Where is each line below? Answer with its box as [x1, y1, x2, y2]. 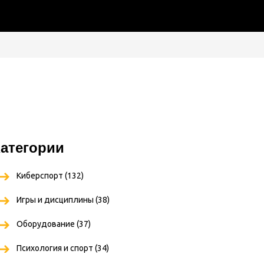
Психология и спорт [16, 243, 95, 253]
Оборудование [16, 219, 77, 229]
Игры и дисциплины [16, 195, 95, 204]
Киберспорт [16, 171, 65, 180]
